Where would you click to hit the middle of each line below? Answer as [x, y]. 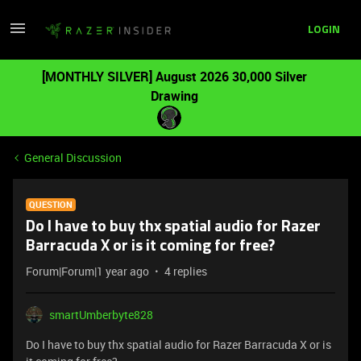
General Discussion [73, 158]
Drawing [174, 96]
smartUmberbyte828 [101, 315]
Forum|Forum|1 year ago [87, 271]
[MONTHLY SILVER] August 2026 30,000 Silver [174, 77]
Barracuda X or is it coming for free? [150, 247]
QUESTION [51, 204]
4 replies [186, 271]
